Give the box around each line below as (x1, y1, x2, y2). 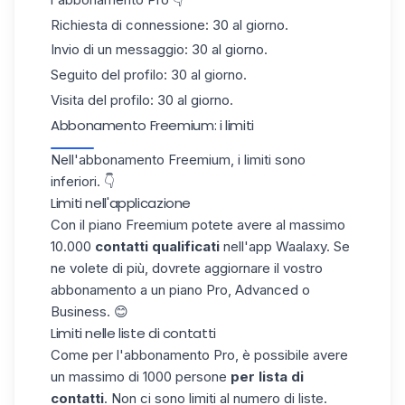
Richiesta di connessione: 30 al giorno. (51, 15, 288, 33)
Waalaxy (276, 237, 326, 255)
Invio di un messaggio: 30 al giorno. (51, 41, 268, 59)
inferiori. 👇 (51, 172, 115, 190)
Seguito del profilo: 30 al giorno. (51, 66, 247, 83)
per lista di (227, 367, 304, 385)
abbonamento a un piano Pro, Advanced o (51, 280, 310, 298)
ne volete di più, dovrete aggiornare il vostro (51, 259, 323, 277)
